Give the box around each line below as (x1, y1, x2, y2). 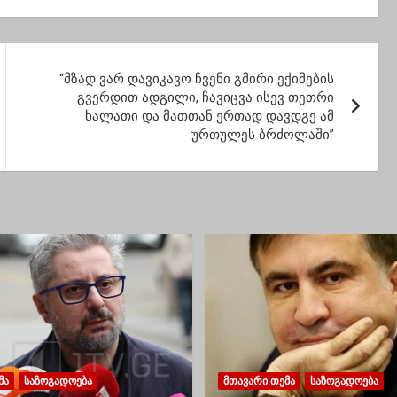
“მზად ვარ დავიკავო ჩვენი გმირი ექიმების (59, 71, 335, 87)
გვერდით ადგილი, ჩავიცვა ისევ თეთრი (77, 90, 335, 105)
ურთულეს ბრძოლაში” (191, 127, 335, 143)
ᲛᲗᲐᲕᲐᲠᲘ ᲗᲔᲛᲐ (223, 374, 295, 387)
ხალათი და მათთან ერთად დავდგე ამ (85, 108, 335, 124)
